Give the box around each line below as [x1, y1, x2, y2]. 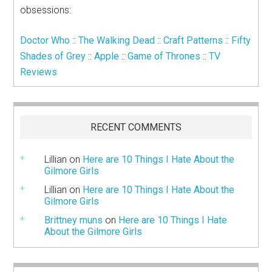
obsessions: [20, 4, 72, 16]
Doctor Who [20, 35, 70, 47]
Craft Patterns [163, 35, 223, 47]
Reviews [20, 66, 58, 78]
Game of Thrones [127, 50, 201, 63]
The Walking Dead [78, 35, 155, 47]
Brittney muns [44, 214, 103, 226]
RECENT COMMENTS [90, 121, 182, 134]
